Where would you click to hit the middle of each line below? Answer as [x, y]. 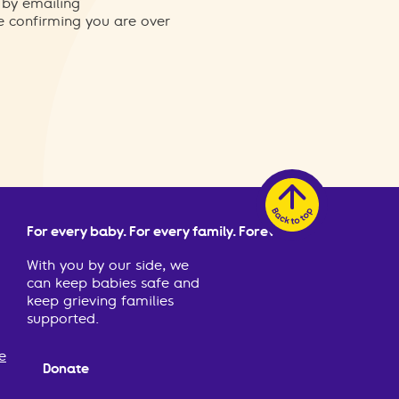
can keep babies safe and [113, 283]
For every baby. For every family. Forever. [159, 232]
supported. [62, 319]
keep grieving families [100, 301]
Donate [65, 369]
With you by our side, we [107, 265]
